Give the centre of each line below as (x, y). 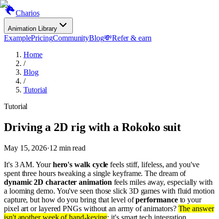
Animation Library (33, 29)
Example (18, 38)
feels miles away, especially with (162, 182)
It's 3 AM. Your (28, 164)
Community (71, 38)
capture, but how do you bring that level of (70, 199)
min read (71, 148)
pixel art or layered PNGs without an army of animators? (91, 208)
